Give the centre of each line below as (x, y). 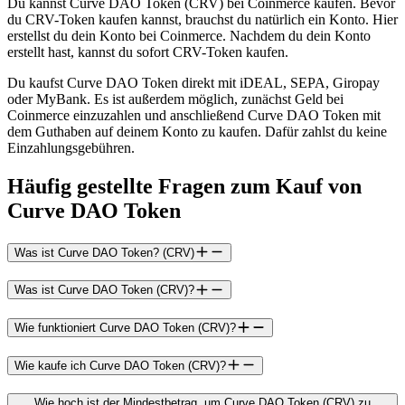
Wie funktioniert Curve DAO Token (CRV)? (125, 327)
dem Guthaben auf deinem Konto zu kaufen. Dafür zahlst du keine (197, 131)
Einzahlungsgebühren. (71, 147)
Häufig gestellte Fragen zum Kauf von (184, 186)
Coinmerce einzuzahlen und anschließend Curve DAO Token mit (194, 115)
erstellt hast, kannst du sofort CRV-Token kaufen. (148, 52)
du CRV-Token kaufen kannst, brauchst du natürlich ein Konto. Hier (202, 19)
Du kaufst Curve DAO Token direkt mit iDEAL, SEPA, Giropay (193, 82)
